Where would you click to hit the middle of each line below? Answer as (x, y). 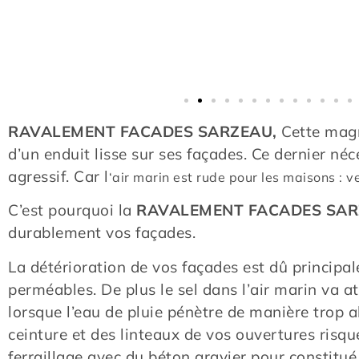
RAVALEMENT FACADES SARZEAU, (145, 132)
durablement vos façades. (102, 233)
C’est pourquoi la (72, 210)
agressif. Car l (58, 177)
